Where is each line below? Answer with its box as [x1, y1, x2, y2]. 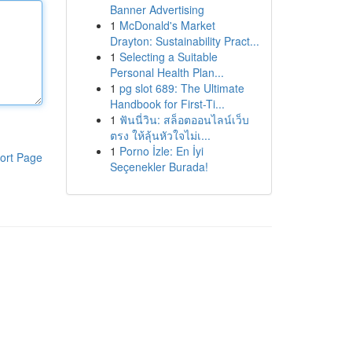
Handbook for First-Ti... [109, 96, 225, 112]
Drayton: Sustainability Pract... [109, 33, 259, 49]
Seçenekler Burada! [109, 159, 208, 174]
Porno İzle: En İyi [119, 143, 203, 159]
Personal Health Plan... [109, 64, 224, 80]
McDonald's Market [119, 17, 215, 33]
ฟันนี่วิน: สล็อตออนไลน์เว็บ [119, 112, 249, 127]
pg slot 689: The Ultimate [119, 80, 244, 96]
